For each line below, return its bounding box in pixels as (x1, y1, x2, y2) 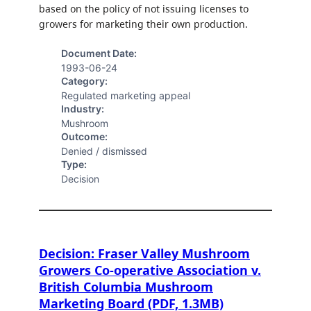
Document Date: (61, 47, 137, 60)
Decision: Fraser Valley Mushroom (39, 245, 250, 262)
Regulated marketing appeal (61, 90, 190, 102)
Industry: (61, 103, 104, 115)
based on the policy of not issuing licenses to (39, 2, 249, 16)
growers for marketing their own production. (39, 17, 248, 31)
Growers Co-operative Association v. (39, 262, 261, 279)
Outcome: (61, 131, 108, 143)
